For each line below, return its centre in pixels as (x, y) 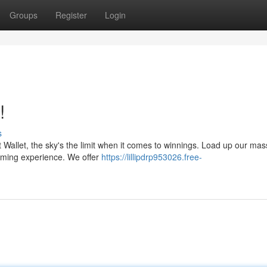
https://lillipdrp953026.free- (152, 157)
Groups (24, 15)
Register (71, 15)
